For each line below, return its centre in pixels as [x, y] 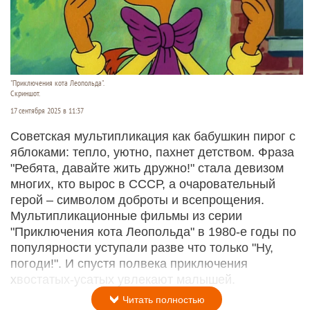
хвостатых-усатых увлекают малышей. [123, 280]
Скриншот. [25, 94]
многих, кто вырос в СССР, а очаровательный [143, 184]
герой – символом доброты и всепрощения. [137, 200]
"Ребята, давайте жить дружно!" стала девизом [147, 168]
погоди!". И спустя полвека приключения [129, 264]
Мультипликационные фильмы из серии [126, 216]
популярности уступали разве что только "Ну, [142, 248]
